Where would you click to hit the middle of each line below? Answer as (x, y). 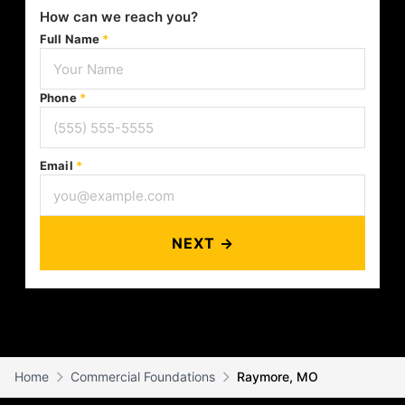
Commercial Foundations (143, 377)
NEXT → (202, 243)
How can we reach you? (119, 17)
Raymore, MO (278, 377)
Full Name (71, 39)
